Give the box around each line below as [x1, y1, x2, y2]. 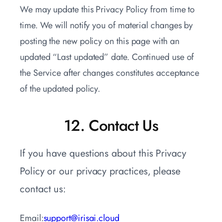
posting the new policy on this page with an [20, 35, 179, 48]
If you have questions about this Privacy [20, 146, 186, 161]
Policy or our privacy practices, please [20, 164, 180, 179]
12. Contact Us [63, 114, 159, 137]
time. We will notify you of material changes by [20, 19, 193, 32]
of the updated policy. [20, 82, 101, 96]
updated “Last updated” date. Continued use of [20, 51, 194, 64]
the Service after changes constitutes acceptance [20, 66, 200, 80]
